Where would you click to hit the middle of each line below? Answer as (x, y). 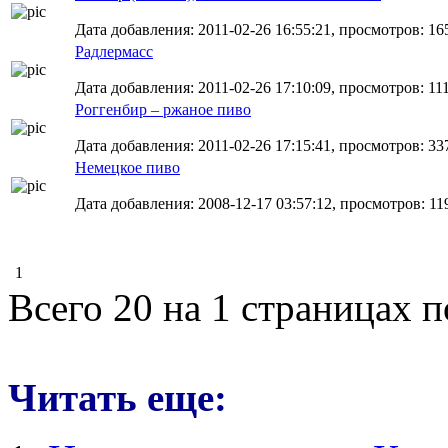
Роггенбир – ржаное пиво (163, 109)
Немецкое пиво (127, 167)
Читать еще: (117, 397)
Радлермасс (114, 51)
